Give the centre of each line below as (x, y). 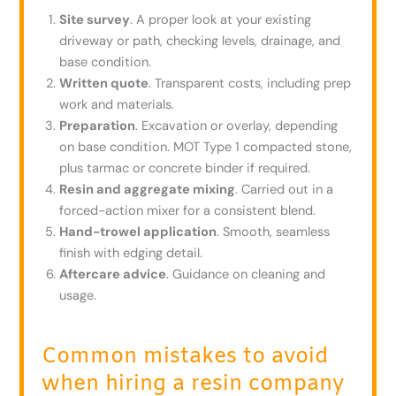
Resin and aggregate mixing (148, 190)
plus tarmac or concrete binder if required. (185, 169)
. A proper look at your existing (221, 20)
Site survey (95, 20)
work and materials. (117, 105)
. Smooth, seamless (274, 232)
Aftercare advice (113, 275)
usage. (78, 296)
